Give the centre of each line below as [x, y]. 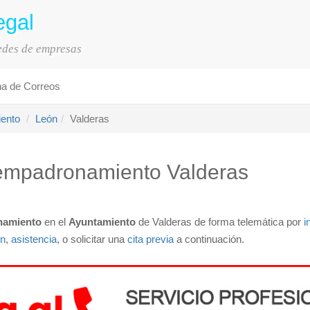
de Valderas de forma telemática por [220, 222]
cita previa [151, 239]
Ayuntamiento [102, 222]
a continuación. [209, 239]
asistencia [34, 239]
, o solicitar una [92, 239]
